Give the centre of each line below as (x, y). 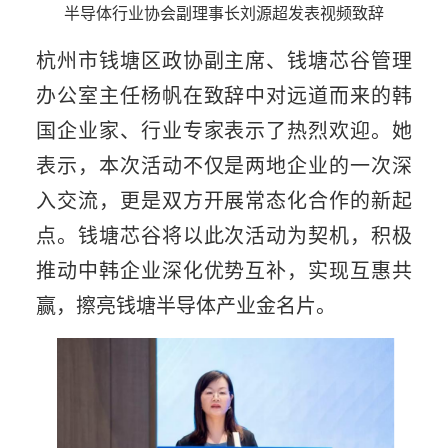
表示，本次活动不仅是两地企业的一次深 (224, 164)
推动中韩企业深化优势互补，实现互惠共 (224, 269)
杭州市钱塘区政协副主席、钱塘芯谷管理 (224, 59)
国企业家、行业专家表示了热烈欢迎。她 (224, 129)
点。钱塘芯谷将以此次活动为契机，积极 (224, 234)
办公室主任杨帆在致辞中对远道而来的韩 (224, 94)
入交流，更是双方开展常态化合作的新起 (224, 199)
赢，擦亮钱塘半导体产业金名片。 (185, 304)
